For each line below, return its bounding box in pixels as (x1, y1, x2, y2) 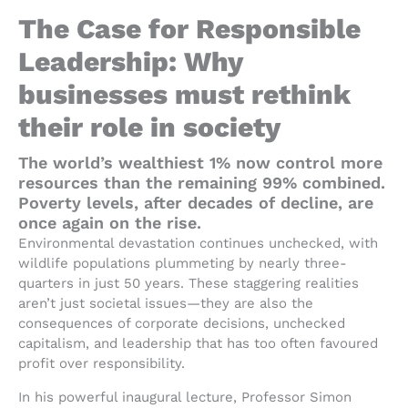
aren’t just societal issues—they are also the (18, 295, 313, 312)
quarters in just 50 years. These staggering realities (18, 275, 359, 292)
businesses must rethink (18, 78, 351, 111)
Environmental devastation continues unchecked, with (18, 235, 378, 252)
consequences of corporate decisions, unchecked (18, 315, 345, 332)
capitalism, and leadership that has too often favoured (18, 335, 378, 352)
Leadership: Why (18, 46, 242, 78)
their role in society (18, 111, 280, 144)
